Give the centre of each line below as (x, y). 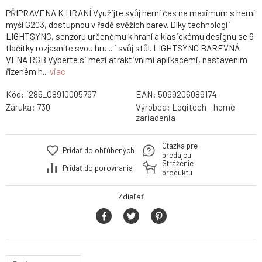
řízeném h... (28, 72)
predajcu (177, 155)
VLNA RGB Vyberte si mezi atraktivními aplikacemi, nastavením (127, 60)
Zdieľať (131, 196)
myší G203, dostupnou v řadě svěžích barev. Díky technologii (118, 25)
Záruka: (21, 107)
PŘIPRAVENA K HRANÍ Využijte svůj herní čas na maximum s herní (130, 13)
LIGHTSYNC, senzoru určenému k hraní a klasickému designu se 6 (130, 37)
